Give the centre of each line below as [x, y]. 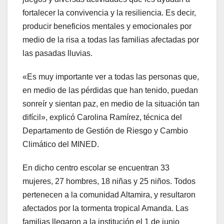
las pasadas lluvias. [57, 53]
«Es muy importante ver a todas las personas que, [111, 77]
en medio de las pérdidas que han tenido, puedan [110, 90]
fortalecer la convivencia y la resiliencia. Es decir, [109, 13]
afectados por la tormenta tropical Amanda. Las [105, 208]
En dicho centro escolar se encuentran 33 [96, 168]
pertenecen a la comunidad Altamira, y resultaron [109, 195]
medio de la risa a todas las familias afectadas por [111, 40]
